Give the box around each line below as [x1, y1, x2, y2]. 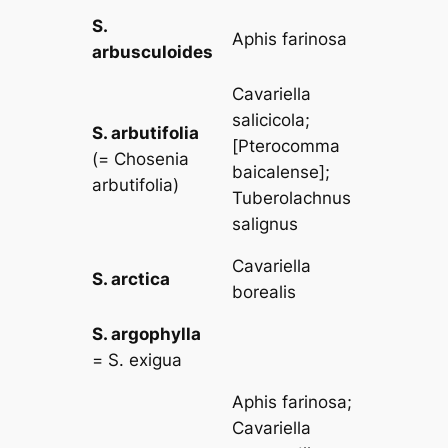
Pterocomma [238, 135, 341, 156]
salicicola [232, 109, 306, 130]
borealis [232, 281, 297, 302]
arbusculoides [92, 41, 214, 62]
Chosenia [114, 148, 190, 169]
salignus [232, 213, 299, 234]
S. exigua [108, 349, 183, 370]
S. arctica [92, 268, 171, 289]
